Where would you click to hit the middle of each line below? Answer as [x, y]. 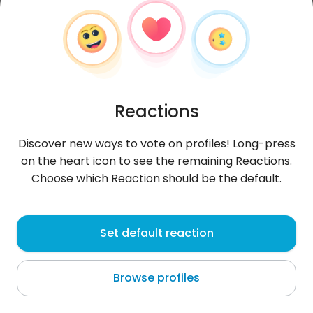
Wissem [46, 224]
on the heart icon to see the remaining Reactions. [156, 161]
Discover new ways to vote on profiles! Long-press [156, 144]
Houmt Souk [47, 249]
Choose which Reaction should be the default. [156, 179]
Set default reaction [156, 233]
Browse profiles [156, 278]
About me [42, 294]
